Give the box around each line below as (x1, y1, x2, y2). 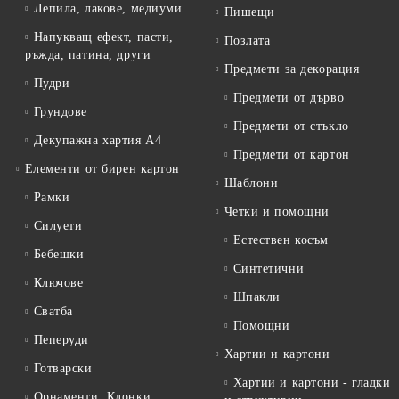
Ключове (33, 275, 84, 289)
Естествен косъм (232, 232, 329, 247)
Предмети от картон (232, 147, 350, 161)
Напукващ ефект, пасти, (33, 29, 174, 44)
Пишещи (224, 4, 275, 19)
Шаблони (224, 175, 279, 190)
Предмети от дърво (232, 90, 345, 104)
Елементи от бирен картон (24, 161, 181, 175)
